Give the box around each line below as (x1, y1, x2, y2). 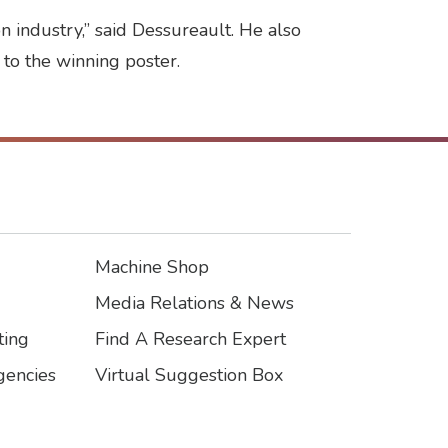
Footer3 (95, 269, 199, 311)
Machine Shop (95, 254, 209, 279)
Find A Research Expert (95, 326, 286, 351)
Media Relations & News (95, 290, 294, 315)
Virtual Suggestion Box (95, 362, 283, 387)
